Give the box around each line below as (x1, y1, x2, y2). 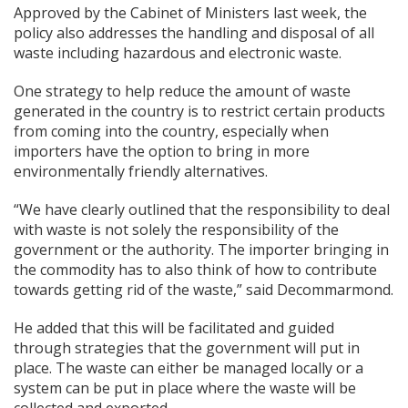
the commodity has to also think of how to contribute (14, 259, 377, 280)
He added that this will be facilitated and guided (14, 317, 334, 338)
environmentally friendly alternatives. (14, 160, 268, 181)
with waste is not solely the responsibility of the (14, 219, 339, 240)
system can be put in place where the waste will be (14, 377, 356, 398)
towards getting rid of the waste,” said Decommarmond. (14, 279, 393, 300)
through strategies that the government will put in (14, 337, 360, 358)
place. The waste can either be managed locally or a (14, 357, 363, 378)
